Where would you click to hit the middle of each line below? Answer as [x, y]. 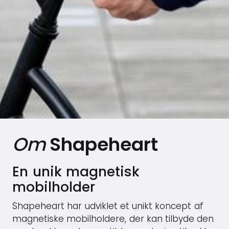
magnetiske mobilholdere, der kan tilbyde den [113, 219]
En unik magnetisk [76, 171]
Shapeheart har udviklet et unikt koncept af [108, 206]
